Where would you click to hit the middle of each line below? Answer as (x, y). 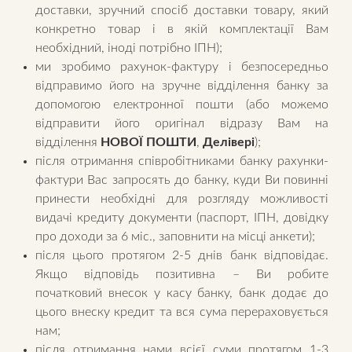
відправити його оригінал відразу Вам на (182, 124)
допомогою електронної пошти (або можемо (182, 105)
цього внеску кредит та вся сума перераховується (182, 312)
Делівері (229, 143)
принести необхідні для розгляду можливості (182, 199)
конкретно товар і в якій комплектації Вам (182, 29)
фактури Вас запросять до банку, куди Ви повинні (182, 180)
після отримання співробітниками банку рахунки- (182, 161)
